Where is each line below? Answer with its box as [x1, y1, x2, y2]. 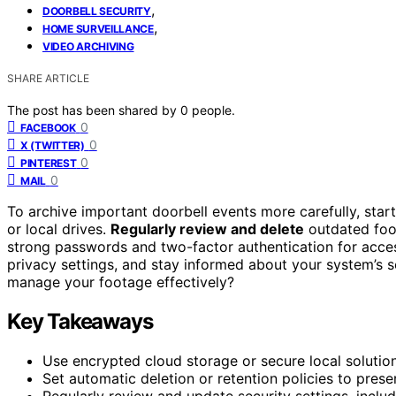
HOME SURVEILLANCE [42, 21, 154, 35]
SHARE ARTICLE [7, 71, 89, 85]
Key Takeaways [7, 308, 153, 334]
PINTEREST [20, 156, 77, 170]
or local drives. [7, 219, 110, 238]
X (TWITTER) [20, 138, 85, 152]
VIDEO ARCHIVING [42, 39, 134, 53]
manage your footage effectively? [7, 272, 234, 291]
